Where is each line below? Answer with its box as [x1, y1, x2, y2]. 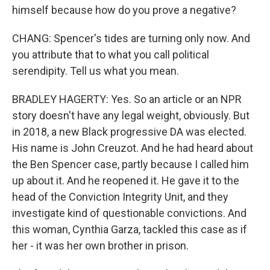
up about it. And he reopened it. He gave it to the [12, 174, 239, 187]
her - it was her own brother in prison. [12, 239, 189, 252]
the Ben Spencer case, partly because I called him [12, 158, 249, 171]
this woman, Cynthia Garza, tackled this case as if [12, 223, 247, 236]
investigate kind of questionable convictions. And [12, 207, 246, 219]
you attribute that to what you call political [12, 48, 209, 61]
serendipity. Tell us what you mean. [12, 64, 179, 77]
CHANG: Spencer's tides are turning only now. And [12, 32, 250, 45]
